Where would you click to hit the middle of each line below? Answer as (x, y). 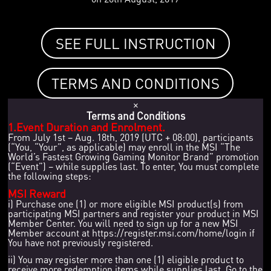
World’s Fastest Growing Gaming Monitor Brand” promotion (134, 156)
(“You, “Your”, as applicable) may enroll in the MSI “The (124, 146)
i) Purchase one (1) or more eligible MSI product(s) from (126, 203)
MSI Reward (37, 193)
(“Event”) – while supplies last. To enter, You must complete (134, 166)
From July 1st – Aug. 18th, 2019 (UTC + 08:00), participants (131, 137)
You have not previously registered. (81, 242)
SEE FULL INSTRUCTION (135, 43)
